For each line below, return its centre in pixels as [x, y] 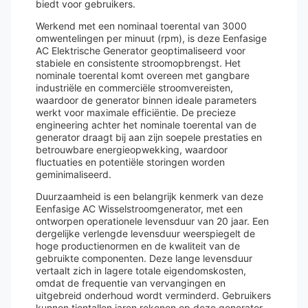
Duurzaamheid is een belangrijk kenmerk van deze [150, 196]
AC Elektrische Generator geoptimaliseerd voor [141, 51]
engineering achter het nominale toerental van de [146, 125]
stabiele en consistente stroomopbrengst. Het [138, 63]
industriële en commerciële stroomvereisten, [134, 88]
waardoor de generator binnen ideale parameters [146, 100]
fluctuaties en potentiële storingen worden [130, 162]
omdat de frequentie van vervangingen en [131, 283]
